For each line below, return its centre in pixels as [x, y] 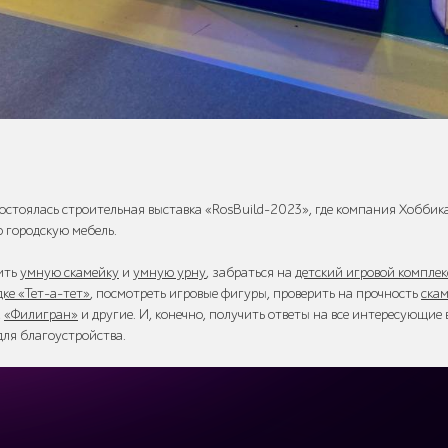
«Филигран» [41, 314]
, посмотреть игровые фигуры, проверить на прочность [255, 293]
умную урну [169, 272]
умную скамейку [69, 272]
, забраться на [250, 272]
